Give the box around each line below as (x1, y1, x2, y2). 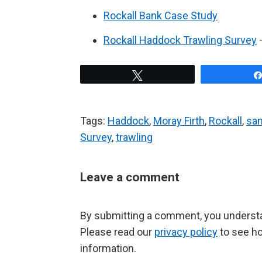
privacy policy (154, 226, 218, 239)
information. (80, 242, 136, 255)
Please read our (80, 226, 154, 239)
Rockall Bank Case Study (104, 9, 218, 22)
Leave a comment (80, 170, 180, 185)
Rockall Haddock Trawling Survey (104, 34, 257, 47)
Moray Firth (153, 115, 205, 127)
